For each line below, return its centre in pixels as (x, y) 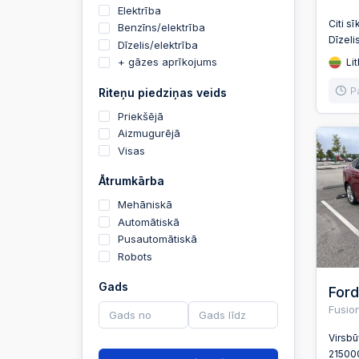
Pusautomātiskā (157, 239)
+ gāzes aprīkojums (167, 62)
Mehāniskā (145, 204)
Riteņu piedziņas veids (163, 92)
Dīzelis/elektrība (158, 44)
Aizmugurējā (149, 133)
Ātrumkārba (131, 181)
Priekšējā (141, 116)
